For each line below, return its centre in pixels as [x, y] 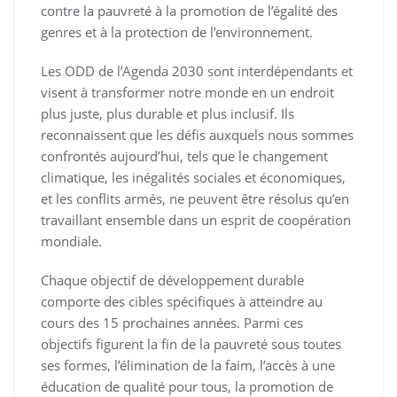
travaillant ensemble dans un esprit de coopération [196, 220]
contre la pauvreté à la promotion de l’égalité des [189, 11]
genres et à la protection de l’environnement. [177, 32]
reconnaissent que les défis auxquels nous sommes [197, 135]
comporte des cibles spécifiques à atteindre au [182, 302]
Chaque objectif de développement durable [172, 280]
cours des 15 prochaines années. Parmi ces [172, 323]
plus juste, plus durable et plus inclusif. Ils [167, 114]
